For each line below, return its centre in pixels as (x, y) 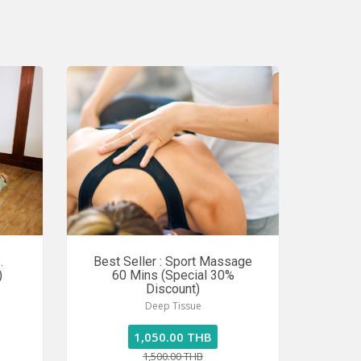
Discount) (173, 289)
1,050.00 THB (173, 337)
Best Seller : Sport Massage (173, 261)
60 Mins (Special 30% (173, 275)
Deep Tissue (173, 306)
